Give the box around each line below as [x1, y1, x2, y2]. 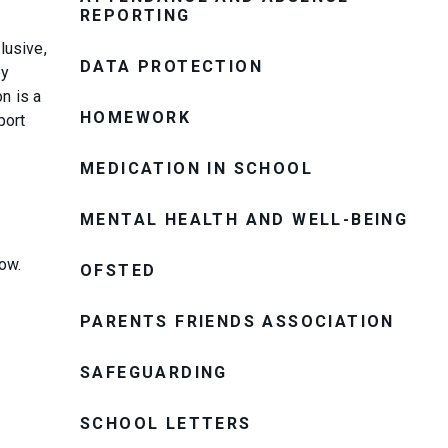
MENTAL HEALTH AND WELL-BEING [80, 209, 409, 229]
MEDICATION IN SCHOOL [80, 158, 313, 178]
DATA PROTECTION [80, 56, 263, 76]
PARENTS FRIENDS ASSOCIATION [80, 311, 395, 331]
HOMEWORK [80, 107, 192, 127]
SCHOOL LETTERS [80, 413, 252, 433]
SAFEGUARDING [80, 362, 228, 382]
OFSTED [80, 260, 157, 280]
